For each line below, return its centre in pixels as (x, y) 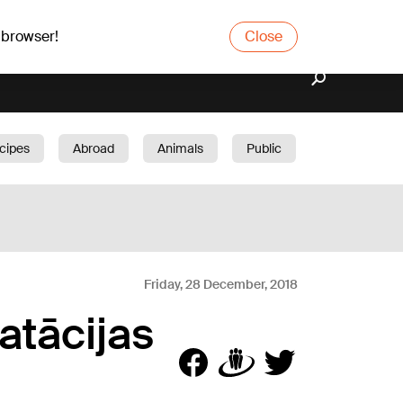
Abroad (94, 148)
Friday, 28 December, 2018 (221, 284)
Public (264, 148)
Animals (180, 148)
